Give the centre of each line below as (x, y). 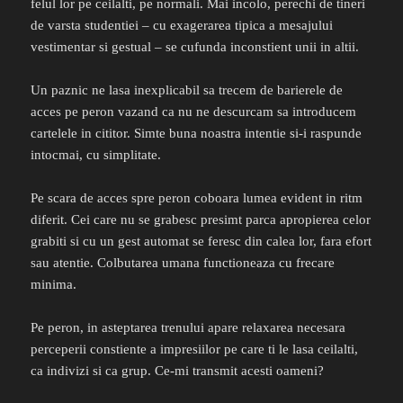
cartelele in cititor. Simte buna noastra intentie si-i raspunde (197, 134)
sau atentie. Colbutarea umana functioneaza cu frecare (183, 263)
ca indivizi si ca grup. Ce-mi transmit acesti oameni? (178, 371)
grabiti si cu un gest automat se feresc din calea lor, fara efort (201, 242)
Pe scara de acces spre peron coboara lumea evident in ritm (197, 198)
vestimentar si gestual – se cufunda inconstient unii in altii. (195, 47)
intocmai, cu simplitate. (96, 155)
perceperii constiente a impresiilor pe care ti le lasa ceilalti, (195, 349)
